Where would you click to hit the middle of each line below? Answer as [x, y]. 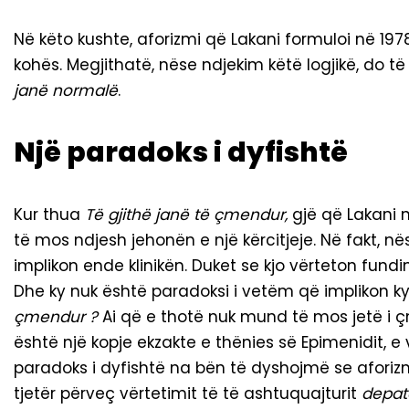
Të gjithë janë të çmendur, [189, 215]
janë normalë [66, 91]
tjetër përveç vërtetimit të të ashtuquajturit [188, 394]
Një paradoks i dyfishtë [181, 153]
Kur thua [49, 215]
